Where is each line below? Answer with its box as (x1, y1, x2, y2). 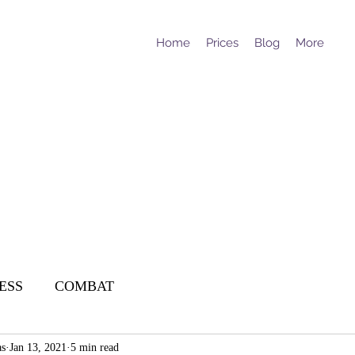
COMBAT (55, 277, 114, 294)
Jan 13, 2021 (10, 341, 67, 353)
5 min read (71, 341, 119, 353)
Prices (206, 36, 239, 50)
